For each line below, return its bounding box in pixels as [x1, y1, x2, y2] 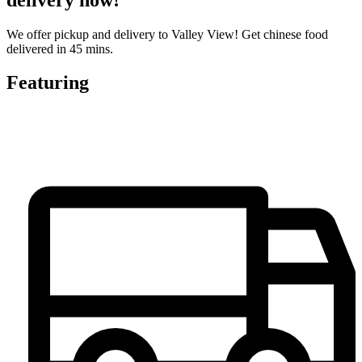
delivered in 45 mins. [6, 41, 113, 56]
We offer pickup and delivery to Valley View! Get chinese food [6, 27, 328, 41]
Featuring [6, 72, 89, 94]
